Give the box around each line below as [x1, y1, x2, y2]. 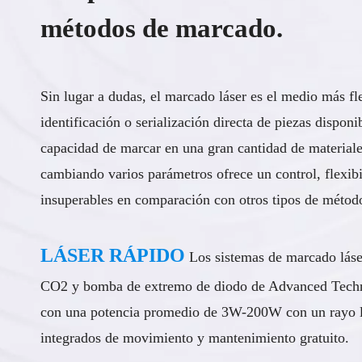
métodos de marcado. [40, 13, 283, 43]
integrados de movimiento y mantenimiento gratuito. [40, 329, 349, 346]
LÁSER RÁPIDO [40, 244, 185, 266]
